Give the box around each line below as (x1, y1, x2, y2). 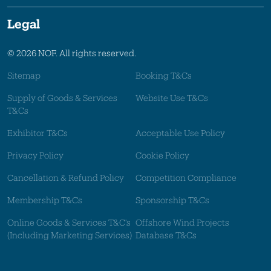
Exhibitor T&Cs (7, 128, 68, 139)
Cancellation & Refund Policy (7, 172, 125, 183)
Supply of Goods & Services (7, 93, 118, 103)
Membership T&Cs (7, 195, 83, 206)
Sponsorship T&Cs (135, 195, 210, 206)
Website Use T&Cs (135, 93, 209, 103)
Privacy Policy (7, 150, 64, 161)
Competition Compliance (135, 172, 237, 183)
